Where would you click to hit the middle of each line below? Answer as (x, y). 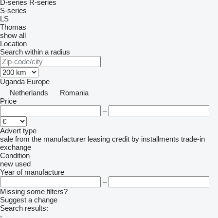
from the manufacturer (50, 139)
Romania (74, 93)
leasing (99, 139)
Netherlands (29, 93)
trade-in (193, 139)
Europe (38, 82)
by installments (155, 139)
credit (121, 139)
